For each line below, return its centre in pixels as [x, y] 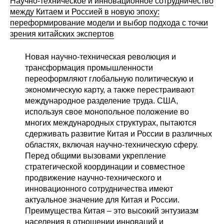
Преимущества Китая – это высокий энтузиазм [112, 211]
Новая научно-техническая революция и [100, 57]
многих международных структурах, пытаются [111, 123]
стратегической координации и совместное [105, 167]
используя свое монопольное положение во [107, 112]
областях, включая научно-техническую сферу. [111, 145]
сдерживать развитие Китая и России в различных [118, 134]
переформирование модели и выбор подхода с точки [109, 23]
